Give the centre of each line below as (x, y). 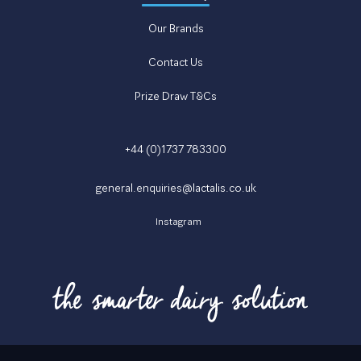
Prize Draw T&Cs (176, 96)
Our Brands (176, 28)
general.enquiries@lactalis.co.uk (176, 188)
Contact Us (176, 62)
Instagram (178, 221)
